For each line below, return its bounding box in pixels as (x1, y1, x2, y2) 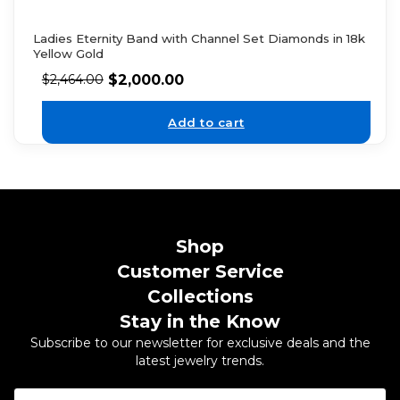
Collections (146, 286, 254, 308)
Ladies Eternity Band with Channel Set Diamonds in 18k (32, 31, 365, 46)
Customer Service (116, 261, 284, 283)
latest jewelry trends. (136, 353, 264, 370)
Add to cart (168, 114, 245, 129)
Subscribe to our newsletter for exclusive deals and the (29, 335, 371, 352)
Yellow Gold (32, 46, 104, 62)
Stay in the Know (120, 311, 280, 333)
